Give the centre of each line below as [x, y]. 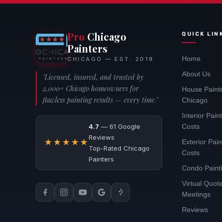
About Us [196, 74]
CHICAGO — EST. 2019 [111, 59]
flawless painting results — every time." [100, 100]
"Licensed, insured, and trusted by [93, 77]
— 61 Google [120, 126]
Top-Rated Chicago [119, 148]
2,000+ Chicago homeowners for [91, 88]
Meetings [196, 194]
